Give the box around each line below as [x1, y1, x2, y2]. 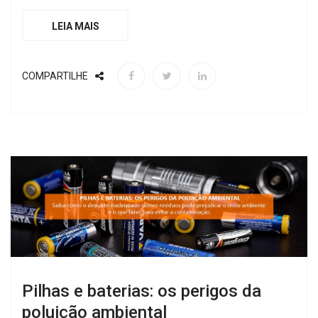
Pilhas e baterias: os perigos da [22, 280, 261, 301]
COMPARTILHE [22, 70, 88, 82]
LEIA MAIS [51, 20, 99, 32]
